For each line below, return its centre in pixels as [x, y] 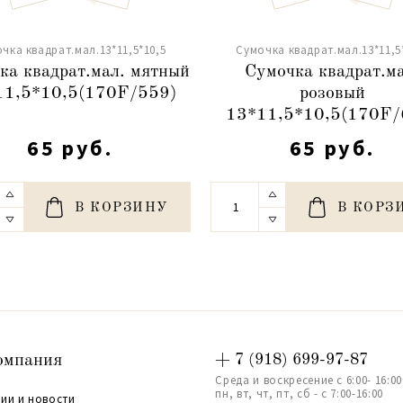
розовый [332, 93]
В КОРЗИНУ [122, 208]
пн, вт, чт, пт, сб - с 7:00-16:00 [299, 393]
